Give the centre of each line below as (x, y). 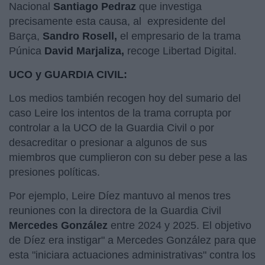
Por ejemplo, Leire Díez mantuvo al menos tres (120, 195)
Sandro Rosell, (81, 36)
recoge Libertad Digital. (182, 51)
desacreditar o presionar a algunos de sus (108, 142)
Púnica (27, 51)
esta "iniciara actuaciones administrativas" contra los (132, 255)
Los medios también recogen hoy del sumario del (125, 98)
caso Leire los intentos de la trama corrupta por (120, 113)
